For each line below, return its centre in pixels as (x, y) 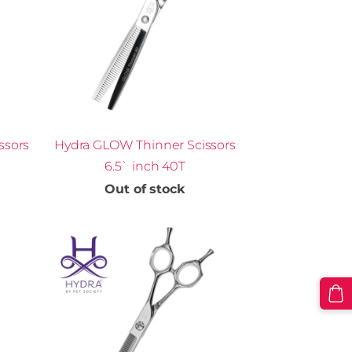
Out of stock (145, 189)
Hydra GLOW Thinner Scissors (145, 145)
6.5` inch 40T (145, 166)
